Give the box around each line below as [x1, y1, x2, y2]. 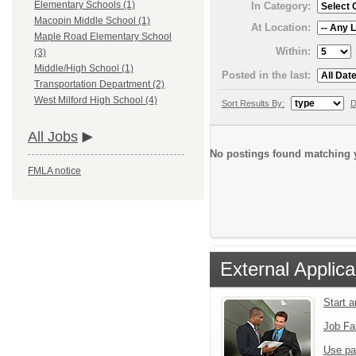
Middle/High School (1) [34, 63, 133, 75]
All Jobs [28, 129, 78, 145]
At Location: [251, 21, 311, 33]
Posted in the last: [222, 68, 311, 81]
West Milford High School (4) [34, 95, 157, 106]
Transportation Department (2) [34, 79, 164, 91]
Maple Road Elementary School [34, 31, 172, 43]
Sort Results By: [222, 98, 284, 108]
